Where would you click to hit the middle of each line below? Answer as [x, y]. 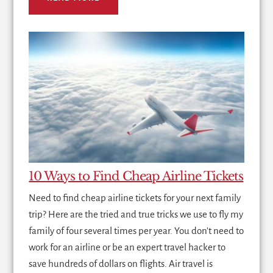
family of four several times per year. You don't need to [136, 230]
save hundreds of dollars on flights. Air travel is [121, 263]
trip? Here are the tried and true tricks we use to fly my [136, 214]
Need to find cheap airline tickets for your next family [135, 197]
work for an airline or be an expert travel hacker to [127, 247]
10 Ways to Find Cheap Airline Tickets [136, 176]
